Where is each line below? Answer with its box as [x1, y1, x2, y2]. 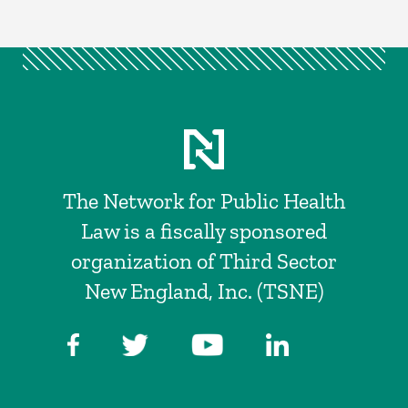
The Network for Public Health [63, 187, 345, 214]
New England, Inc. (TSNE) [84, 277, 324, 304]
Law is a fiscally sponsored [81, 217, 327, 244]
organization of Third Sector [71, 247, 337, 274]
